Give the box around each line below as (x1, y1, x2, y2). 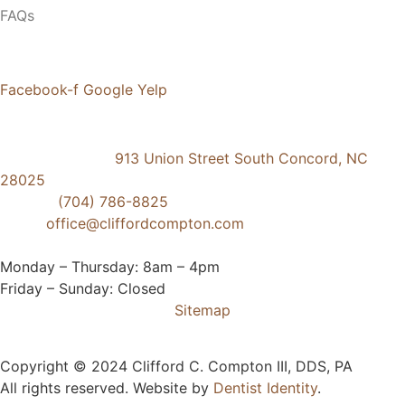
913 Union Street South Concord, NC (115, 149, 368, 168)
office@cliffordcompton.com (46, 214, 244, 233)
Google (83, 80, 133, 99)
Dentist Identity (213, 379, 317, 398)
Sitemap (174, 301, 231, 320)
